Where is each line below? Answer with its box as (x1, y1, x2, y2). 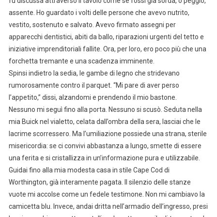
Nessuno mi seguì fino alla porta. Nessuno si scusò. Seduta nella (8, 105, 202, 113)
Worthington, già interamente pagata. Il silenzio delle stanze (8, 178, 191, 186)
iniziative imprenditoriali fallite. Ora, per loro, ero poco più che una (8, 45, 206, 53)
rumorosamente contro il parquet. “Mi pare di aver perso (8, 81, 179, 89)
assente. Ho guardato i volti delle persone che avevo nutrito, (8, 8, 189, 16)
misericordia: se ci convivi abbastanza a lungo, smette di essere (8, 141, 201, 150)
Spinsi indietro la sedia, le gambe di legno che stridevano (8, 69, 180, 77)
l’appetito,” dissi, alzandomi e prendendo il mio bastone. (8, 93, 177, 101)
